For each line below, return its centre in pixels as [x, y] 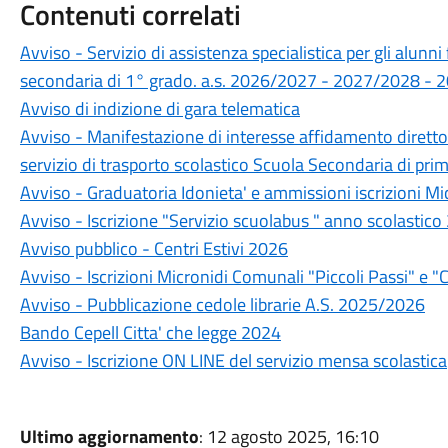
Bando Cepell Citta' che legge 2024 [150, 332]
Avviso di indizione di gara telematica [159, 108]
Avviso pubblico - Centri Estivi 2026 [153, 248]
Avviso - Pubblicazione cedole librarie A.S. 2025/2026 [222, 304]
